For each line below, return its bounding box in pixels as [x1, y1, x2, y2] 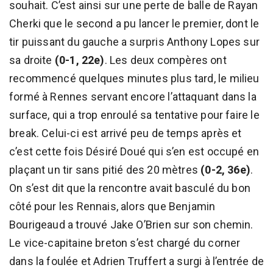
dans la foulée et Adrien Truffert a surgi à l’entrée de [9, 254, 264, 268]
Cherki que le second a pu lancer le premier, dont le [9, 16, 260, 30]
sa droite [9, 53, 55, 66]
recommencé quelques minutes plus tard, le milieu [9, 71, 260, 85]
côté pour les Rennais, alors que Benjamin [9, 199, 216, 213]
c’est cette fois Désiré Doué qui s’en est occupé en [9, 144, 260, 158]
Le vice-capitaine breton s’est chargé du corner [9, 236, 241, 249]
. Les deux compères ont [104, 53, 227, 66]
